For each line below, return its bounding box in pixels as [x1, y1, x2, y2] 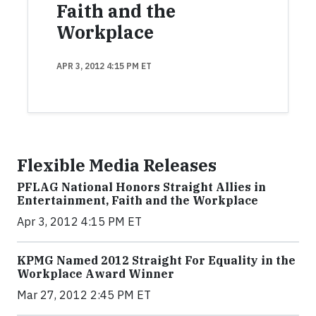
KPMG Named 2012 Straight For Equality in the [17, 253, 296, 267]
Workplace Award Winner [17, 267, 174, 281]
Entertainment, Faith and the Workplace [17, 193, 258, 207]
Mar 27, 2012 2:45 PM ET [17, 288, 151, 302]
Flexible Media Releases [17, 154, 217, 176]
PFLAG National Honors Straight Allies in [17, 180, 266, 194]
